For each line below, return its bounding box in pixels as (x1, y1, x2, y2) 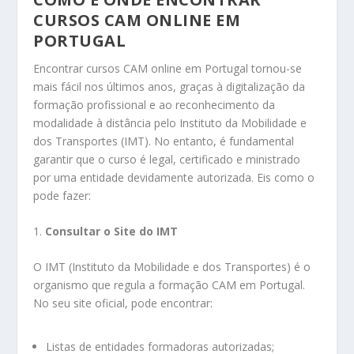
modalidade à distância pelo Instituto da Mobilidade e (33, 115, 307, 130)
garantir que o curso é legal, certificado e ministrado (33, 151, 301, 167)
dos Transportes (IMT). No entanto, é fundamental (33, 133, 295, 149)
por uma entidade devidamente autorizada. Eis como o (33, 169, 315, 185)
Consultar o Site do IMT (45, 223, 179, 239)
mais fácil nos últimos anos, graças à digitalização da (33, 78, 306, 94)
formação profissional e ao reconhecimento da (33, 96, 276, 112)
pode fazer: (33, 187, 92, 203)
